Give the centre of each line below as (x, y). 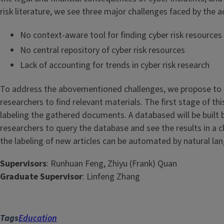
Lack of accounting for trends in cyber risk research (115, 65)
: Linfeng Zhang (111, 176)
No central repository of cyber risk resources (102, 50)
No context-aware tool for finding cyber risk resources (121, 35)
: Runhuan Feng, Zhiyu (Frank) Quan (112, 163)
